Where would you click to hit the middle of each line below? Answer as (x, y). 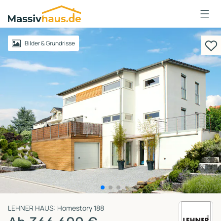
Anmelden (24, 41)
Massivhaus (29, 11)
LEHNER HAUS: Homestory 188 (56, 208)
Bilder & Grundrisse (50, 43)
